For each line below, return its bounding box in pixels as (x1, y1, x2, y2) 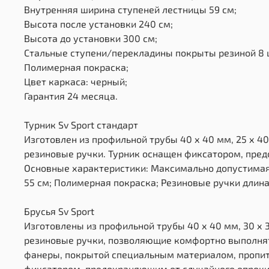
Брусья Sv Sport (24, 205, 94, 217)
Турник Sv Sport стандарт (24, 118, 138, 130)
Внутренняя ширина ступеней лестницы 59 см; (24, 3, 237, 15)
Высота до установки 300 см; (24, 32, 157, 44)
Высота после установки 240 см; (24, 17, 173, 29)
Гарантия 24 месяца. (24, 89, 118, 101)
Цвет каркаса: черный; (24, 75, 127, 87)
